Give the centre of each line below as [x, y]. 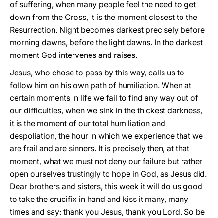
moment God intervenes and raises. [73, 55]
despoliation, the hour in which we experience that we [106, 136]
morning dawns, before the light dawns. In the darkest [106, 42]
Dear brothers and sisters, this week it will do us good [106, 186]
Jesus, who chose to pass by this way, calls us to [97, 73]
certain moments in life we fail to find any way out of [104, 98]
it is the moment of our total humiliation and [88, 123]
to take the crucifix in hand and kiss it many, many [99, 199]
